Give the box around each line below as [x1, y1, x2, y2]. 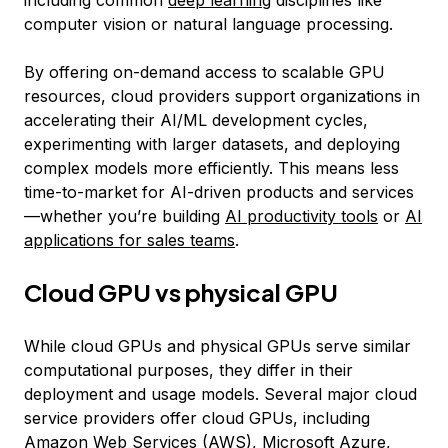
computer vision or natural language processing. [24, 14, 393, 34]
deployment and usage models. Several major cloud [24, 384, 417, 404]
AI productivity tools [225, 206, 378, 226]
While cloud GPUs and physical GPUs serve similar [24, 336, 411, 356]
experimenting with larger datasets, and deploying [24, 134, 400, 154]
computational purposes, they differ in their [24, 360, 353, 380]
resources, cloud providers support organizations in [24, 86, 420, 106]
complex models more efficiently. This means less [24, 158, 399, 178]
